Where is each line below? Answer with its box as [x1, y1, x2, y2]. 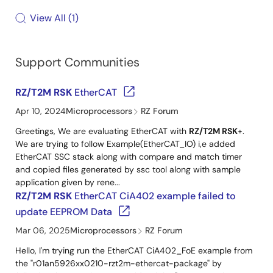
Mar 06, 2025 [15, 225, 70, 236]
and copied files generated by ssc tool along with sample [15, 164, 241, 175]
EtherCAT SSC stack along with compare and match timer [15, 151, 242, 162]
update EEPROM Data [15, 205, 112, 218]
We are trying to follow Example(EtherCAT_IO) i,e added [15, 138, 235, 149]
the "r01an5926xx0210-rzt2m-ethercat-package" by [15, 258, 222, 269]
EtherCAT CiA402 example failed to [72, 190, 236, 202]
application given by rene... [15, 177, 120, 188]
